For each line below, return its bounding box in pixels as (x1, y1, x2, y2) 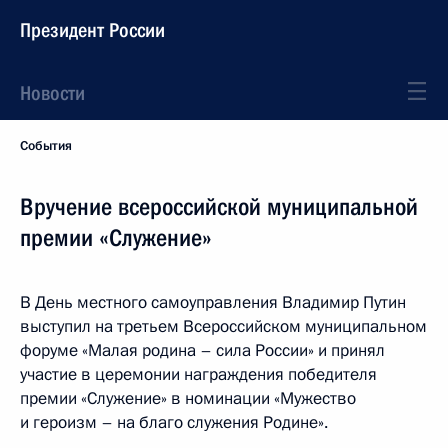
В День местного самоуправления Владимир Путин (20, 291, 406, 314)
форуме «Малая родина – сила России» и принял (20, 339, 385, 362)
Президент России (20, 18, 165, 42)
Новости (20, 81, 85, 105)
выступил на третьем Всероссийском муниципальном (20, 315, 427, 338)
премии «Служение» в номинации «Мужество (20, 387, 356, 410)
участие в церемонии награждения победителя (20, 363, 377, 386)
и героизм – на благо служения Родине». (20, 411, 328, 434)
